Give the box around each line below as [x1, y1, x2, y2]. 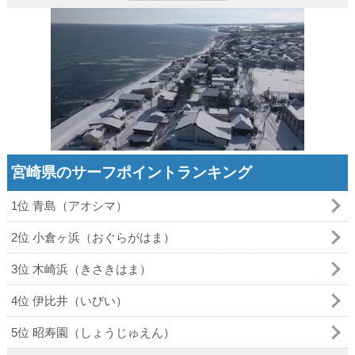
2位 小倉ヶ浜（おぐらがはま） [10, 230, 175, 244]
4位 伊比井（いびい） [10, 293, 128, 307]
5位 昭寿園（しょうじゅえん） [10, 325, 175, 339]
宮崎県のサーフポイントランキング [10, 163, 252, 181]
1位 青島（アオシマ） [10, 198, 128, 212]
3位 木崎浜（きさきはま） [10, 261, 151, 276]
